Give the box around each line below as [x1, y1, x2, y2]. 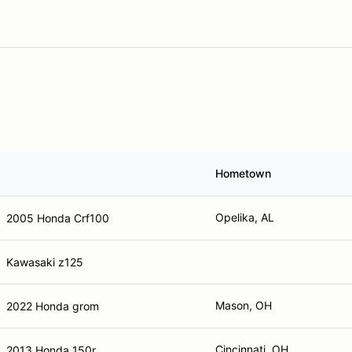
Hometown [215, 167, 271, 180]
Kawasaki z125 [6, 255, 83, 269]
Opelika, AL [215, 211, 274, 224]
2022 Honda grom [6, 299, 99, 313]
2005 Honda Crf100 [6, 211, 109, 225]
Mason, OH [215, 299, 272, 312]
